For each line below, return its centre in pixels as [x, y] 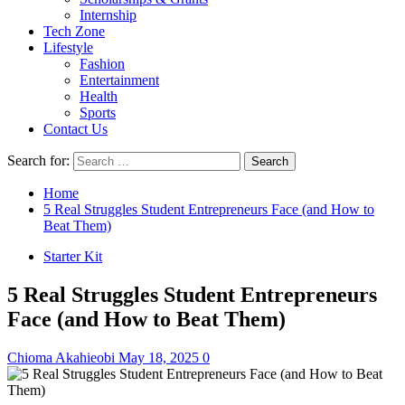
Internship [108, 15]
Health [99, 96]
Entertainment [119, 80]
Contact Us [75, 129]
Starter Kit [73, 256]
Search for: [38, 160]
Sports [98, 113]
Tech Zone [74, 31]
